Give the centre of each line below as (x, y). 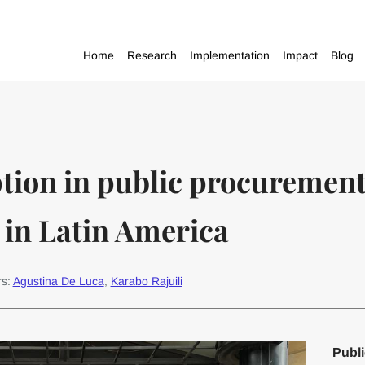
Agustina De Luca (58, 281)
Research (152, 55)
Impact (301, 55)
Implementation (230, 55)
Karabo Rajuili (146, 281)
